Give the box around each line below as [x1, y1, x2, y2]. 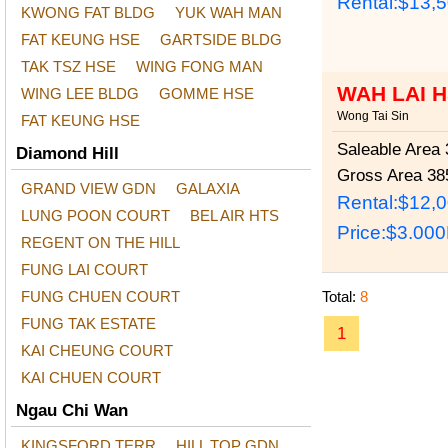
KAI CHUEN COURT [21, 369, 161, 386]
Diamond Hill [16, 144, 119, 163]
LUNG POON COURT [21, 207, 170, 224]
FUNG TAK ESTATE [21, 315, 156, 332]
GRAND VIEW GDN [21, 180, 156, 197]
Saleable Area [337, 140, 440, 159]
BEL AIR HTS [190, 207, 279, 224]
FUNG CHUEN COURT [21, 288, 180, 305]
